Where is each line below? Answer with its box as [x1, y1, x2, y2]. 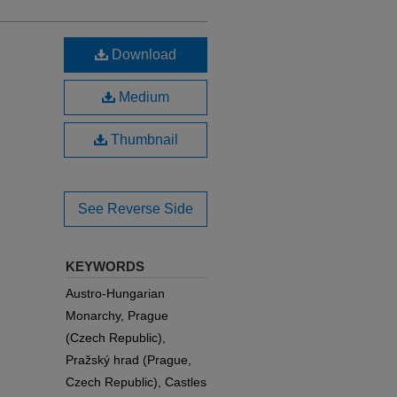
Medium [115, 90, 169, 105]
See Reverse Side [78, 201, 193, 217]
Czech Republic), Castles [66, 375, 206, 390]
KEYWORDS [66, 259, 144, 275]
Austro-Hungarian [66, 286, 165, 301]
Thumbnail [106, 132, 178, 148]
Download [108, 47, 176, 63]
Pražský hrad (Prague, [66, 353, 191, 368]
